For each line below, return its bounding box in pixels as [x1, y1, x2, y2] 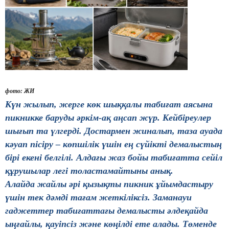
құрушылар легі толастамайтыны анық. [5, 166, 173, 176]
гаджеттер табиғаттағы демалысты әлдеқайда [5, 205, 208, 216]
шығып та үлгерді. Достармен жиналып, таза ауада [5, 126, 222, 136]
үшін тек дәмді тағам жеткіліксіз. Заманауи [5, 192, 192, 203]
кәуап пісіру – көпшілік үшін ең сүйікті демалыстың [5, 139, 222, 150]
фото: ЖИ [5, 87, 34, 95]
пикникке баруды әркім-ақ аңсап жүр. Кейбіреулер [5, 112, 211, 123]
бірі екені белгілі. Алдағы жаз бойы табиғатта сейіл [5, 152, 222, 163]
